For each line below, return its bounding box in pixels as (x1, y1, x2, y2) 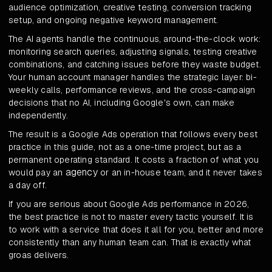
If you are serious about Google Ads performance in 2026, (8, 199, 250, 210)
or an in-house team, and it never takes (97, 167, 262, 178)
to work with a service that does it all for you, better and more (8, 224, 263, 236)
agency (65, 166, 98, 179)
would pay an (8, 167, 66, 178)
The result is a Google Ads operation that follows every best (8, 129, 258, 140)
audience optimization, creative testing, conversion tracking (8, 2, 252, 13)
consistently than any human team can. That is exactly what (8, 237, 251, 248)
